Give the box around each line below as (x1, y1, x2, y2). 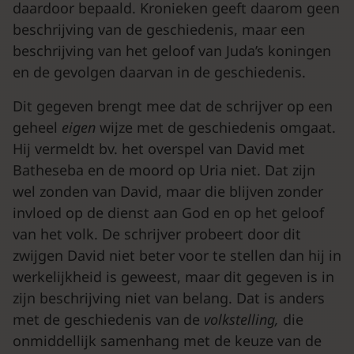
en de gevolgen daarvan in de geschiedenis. (13, 62, 306, 81)
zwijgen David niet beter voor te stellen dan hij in (13, 246, 341, 265)
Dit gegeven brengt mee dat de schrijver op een (13, 96, 333, 115)
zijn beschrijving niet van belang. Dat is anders (13, 288, 325, 307)
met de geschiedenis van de (13, 310, 204, 329)
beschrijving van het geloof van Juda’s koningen (13, 41, 331, 60)
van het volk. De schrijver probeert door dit (13, 224, 301, 243)
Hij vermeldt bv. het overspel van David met (13, 139, 305, 158)
